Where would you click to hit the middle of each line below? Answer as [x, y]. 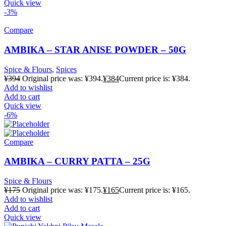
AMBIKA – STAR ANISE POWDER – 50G [95, 49]
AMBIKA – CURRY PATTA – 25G [77, 161]
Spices [66, 69]
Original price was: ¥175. [63, 190]
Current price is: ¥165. [155, 190]
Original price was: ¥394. [63, 78]
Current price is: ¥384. [155, 78]
